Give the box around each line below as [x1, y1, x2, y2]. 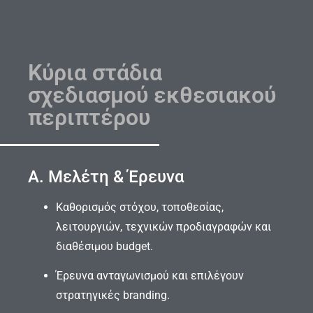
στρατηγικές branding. [56, 289, 170, 303]
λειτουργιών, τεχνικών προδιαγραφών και [56, 219, 271, 233]
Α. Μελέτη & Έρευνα [28, 166, 184, 187]
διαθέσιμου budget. [56, 239, 153, 253]
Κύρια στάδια [28, 59, 162, 87]
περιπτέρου [28, 104, 150, 131]
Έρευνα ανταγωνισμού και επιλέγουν [56, 269, 244, 283]
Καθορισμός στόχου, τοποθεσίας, [56, 200, 224, 214]
